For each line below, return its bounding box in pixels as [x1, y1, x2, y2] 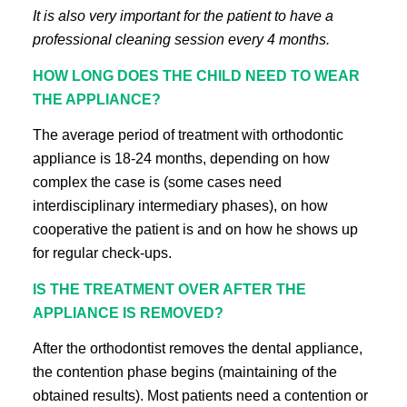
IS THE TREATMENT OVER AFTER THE [32, 281, 306, 297]
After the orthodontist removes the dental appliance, [32, 341, 362, 357]
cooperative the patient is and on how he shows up [32, 222, 358, 238]
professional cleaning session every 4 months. [32, 32, 330, 48]
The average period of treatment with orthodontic [32, 127, 343, 144]
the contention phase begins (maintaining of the [32, 364, 337, 381]
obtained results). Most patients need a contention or [32, 388, 368, 404]
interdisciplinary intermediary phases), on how [32, 198, 328, 214]
